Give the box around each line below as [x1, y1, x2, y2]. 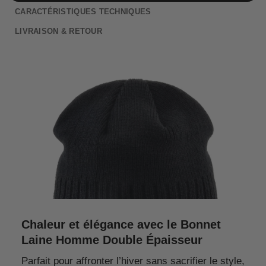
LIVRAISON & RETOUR [15, 26, 102, 36]
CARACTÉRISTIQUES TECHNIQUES [15, 7, 151, 16]
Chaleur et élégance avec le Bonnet [21, 218, 221, 232]
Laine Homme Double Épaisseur [21, 233, 202, 247]
